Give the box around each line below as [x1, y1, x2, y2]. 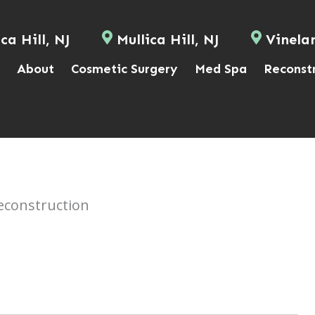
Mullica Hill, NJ [112, 31, 224, 48]
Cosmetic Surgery [71, 61, 179, 77]
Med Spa [195, 61, 247, 77]
